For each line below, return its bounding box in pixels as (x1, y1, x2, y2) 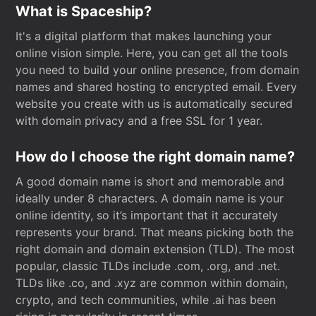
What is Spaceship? (16, 3, 152, 20)
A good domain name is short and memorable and (16, 174, 285, 188)
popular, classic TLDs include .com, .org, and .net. (16, 259, 281, 273)
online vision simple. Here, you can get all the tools (16, 46, 288, 60)
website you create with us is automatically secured (16, 97, 293, 111)
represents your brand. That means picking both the (16, 225, 294, 239)
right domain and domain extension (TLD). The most (16, 242, 296, 256)
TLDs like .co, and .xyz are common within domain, (16, 276, 288, 290)
